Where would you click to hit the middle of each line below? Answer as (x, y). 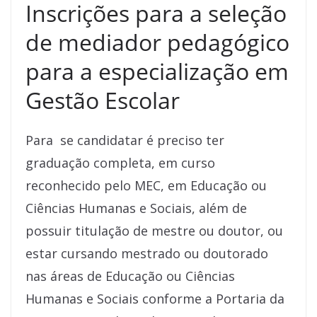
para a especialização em (157, 71)
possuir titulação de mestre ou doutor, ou (154, 231)
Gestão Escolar (103, 100)
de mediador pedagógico (157, 42)
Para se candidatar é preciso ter (125, 140)
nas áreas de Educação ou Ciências (130, 276)
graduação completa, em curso (120, 163)
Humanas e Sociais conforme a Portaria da (155, 299)
